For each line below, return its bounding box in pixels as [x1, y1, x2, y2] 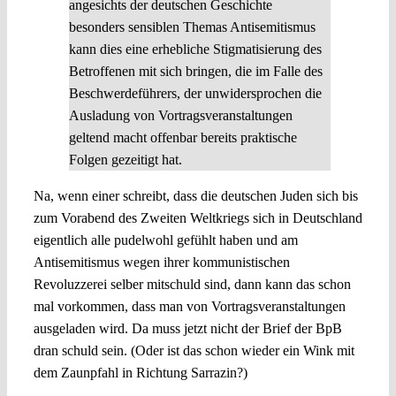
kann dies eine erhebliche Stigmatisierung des [68, 41, 322, 57]
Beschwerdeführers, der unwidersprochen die [68, 85, 322, 101]
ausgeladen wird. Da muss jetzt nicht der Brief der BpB [33, 320, 342, 336]
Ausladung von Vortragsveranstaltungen [68, 107, 293, 123]
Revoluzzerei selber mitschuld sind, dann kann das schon [33, 276, 351, 292]
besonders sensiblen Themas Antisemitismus [68, 19, 316, 34]
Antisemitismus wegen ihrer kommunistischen [33, 254, 290, 270]
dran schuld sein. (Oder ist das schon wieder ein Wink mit [33, 342, 354, 358]
